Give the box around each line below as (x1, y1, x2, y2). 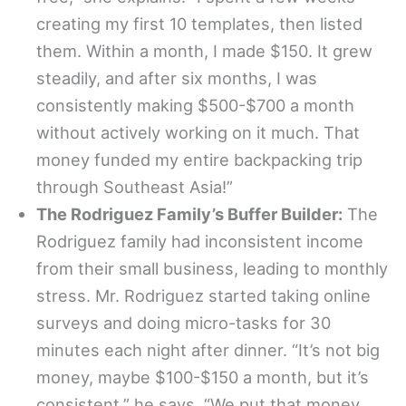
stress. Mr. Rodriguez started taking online (36, 285, 371, 306)
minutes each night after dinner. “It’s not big (36, 340, 380, 361)
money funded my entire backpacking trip (36, 150, 362, 170)
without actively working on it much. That (36, 122, 360, 143)
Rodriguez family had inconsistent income (36, 231, 363, 252)
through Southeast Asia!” (36, 177, 233, 198)
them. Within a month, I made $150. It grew (36, 41, 372, 62)
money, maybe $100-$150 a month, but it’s (36, 367, 369, 388)
